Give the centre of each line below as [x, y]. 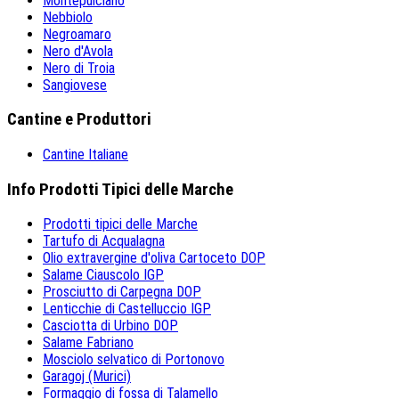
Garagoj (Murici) [87, 377]
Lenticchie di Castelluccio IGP [127, 309]
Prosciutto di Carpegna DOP [122, 292]
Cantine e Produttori [79, 120]
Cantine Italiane [85, 155]
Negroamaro [77, 34]
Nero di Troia [79, 68]
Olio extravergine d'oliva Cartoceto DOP [154, 258]
